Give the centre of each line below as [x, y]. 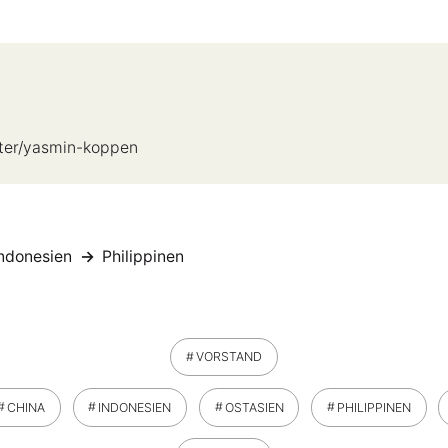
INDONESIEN [135, 407]
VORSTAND [229, 357]
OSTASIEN [254, 407]
